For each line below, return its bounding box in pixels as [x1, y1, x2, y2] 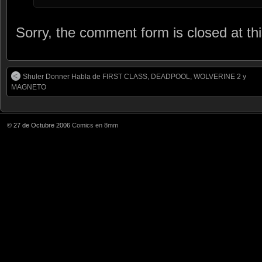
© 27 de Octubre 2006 [7, 122, 72, 129]
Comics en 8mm [72, 122, 118, 129]
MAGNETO [11, 83, 46, 92]
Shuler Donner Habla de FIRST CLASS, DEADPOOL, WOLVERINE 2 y [23, 73, 246, 81]
